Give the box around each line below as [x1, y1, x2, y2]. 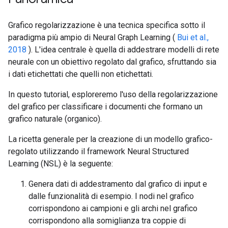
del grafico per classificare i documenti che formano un [8, 102, 203, 111]
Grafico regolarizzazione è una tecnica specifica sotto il [8, 20, 205, 30]
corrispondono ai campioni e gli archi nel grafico [28, 204, 197, 213]
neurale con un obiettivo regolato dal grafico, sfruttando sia [8, 57, 216, 67]
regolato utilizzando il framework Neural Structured [8, 147, 189, 156]
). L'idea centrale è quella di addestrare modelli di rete [26, 45, 219, 54]
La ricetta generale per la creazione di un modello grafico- [8, 134, 213, 144]
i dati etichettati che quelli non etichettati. [8, 69, 153, 79]
